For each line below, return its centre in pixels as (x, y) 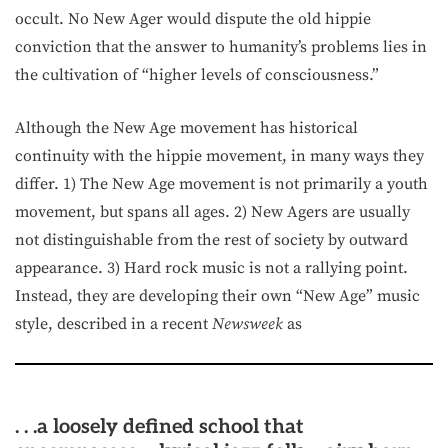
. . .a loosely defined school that (159, 427)
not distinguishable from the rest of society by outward (211, 240)
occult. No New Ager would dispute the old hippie (193, 19)
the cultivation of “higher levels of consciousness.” (197, 75)
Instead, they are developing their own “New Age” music (217, 296)
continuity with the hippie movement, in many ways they (219, 156)
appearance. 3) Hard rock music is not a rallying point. (211, 268)
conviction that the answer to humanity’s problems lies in (221, 47)
